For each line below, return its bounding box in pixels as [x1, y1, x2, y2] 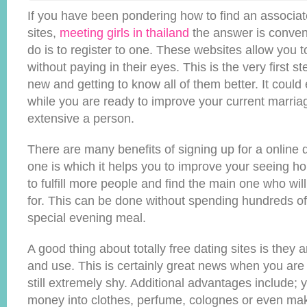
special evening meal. [27, 211, 146, 225]
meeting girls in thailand [60, 26, 189, 40]
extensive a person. [27, 112, 134, 125]
